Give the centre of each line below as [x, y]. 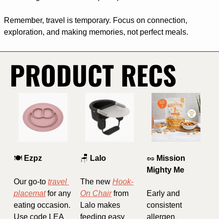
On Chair [96, 193]
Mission [170, 158]
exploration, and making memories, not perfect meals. [96, 32]
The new [96, 181]
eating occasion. [42, 205]
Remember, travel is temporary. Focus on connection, [96, 20]
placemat [30, 193]
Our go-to [31, 181]
